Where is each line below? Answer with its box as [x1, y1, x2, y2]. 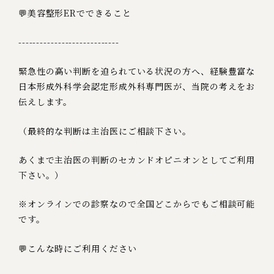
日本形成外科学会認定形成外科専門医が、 [18, 80, 191, 93]
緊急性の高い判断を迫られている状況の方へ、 [18, 65, 210, 78]
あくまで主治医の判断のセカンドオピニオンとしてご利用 [18, 153, 256, 166]
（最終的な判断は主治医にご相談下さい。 [18, 124, 191, 137]
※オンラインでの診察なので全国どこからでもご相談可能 [18, 198, 256, 210]
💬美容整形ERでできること [18, 7, 131, 20]
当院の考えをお [191, 80, 256, 93]
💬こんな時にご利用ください [18, 242, 137, 254]
